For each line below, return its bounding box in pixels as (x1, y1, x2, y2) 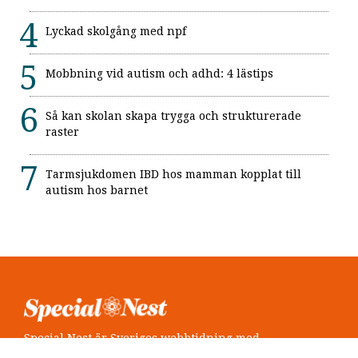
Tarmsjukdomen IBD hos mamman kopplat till (46, 167, 301, 181)
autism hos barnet (46, 183, 148, 197)
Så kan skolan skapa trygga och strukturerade (46, 109, 301, 122)
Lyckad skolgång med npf (46, 24, 186, 38)
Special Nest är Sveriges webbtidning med (24, 331, 260, 344)
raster (46, 125, 79, 138)
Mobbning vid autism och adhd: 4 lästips (46, 66, 273, 80)
